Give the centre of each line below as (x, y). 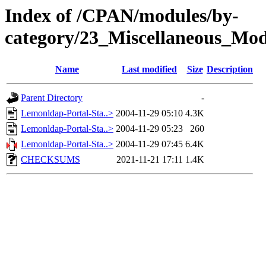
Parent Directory (52, 98)
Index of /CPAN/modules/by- (122, 15)
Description (230, 69)
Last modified (149, 69)
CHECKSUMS (50, 160)
